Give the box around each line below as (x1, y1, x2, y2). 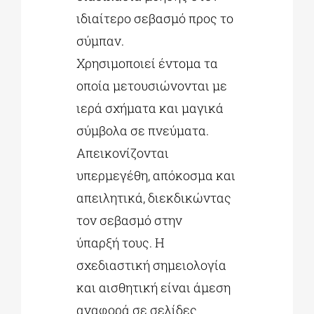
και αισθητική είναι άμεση (76, 278, 231, 296)
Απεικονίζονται (76, 144, 170, 161)
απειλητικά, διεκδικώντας (76, 189, 232, 206)
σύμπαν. (76, 32, 125, 49)
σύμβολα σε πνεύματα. (76, 121, 210, 139)
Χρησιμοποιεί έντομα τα (76, 54, 219, 71)
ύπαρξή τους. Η (76, 233, 165, 251)
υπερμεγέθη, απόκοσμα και (76, 166, 236, 184)
